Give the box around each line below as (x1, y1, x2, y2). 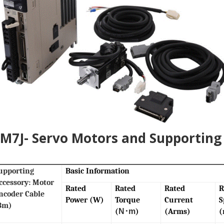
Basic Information (65, 166, 130, 175)
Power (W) (65, 195, 104, 204)
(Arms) (164, 207, 191, 216)
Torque (115, 195, 140, 204)
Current (164, 195, 193, 204)
